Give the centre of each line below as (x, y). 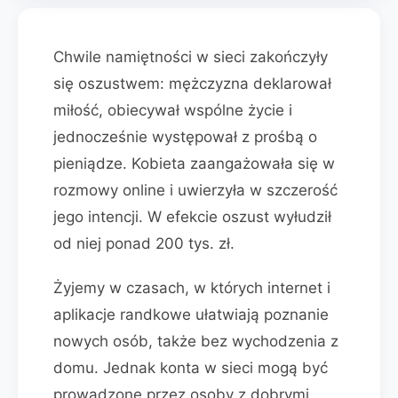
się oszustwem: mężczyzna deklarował (192, 84)
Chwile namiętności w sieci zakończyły (191, 57)
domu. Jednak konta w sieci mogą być (191, 368)
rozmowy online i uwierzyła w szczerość (195, 190)
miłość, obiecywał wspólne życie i (173, 110)
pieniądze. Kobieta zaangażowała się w (194, 163)
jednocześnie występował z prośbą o (185, 137)
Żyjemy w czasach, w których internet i (192, 288)
